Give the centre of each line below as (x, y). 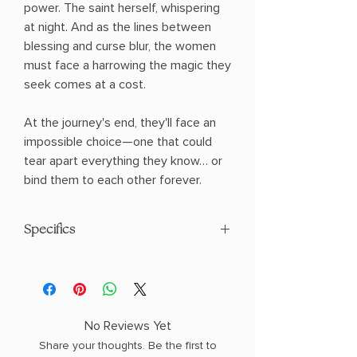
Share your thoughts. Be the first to (127, 346)
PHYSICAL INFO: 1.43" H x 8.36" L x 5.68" (127, 280)
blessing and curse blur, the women (120, 47)
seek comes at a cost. (85, 85)
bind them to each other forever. (113, 180)
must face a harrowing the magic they (127, 66)
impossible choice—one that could (118, 142)
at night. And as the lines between (118, 27)
